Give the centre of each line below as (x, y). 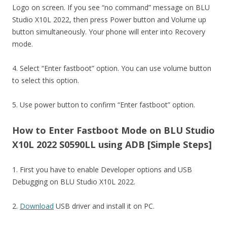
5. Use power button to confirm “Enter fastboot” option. (104, 105)
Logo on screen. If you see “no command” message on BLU (111, 7)
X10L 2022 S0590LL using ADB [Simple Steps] (112, 144)
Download (37, 206)
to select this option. (46, 80)
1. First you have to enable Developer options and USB (102, 169)
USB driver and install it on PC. (104, 206)
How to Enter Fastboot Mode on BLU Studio (113, 130)
